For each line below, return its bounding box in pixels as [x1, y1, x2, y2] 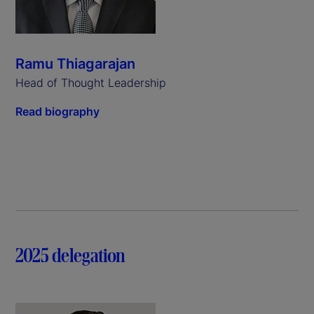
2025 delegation [15, 243, 125, 267]
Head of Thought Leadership [15, 75, 166, 90]
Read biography [15, 104, 100, 118]
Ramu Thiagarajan [15, 55, 135, 72]
